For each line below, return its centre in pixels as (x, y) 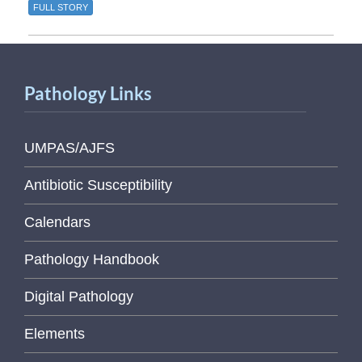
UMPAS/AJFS (69, 147)
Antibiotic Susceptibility (98, 185)
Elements (55, 333)
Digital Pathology (79, 296)
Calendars (57, 222)
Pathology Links (88, 93)
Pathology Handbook (92, 259)
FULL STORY (61, 7)
